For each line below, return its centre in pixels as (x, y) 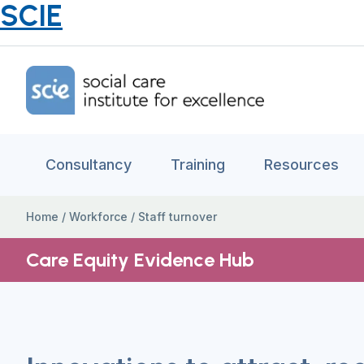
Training (198, 165)
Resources (301, 165)
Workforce (98, 217)
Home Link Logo (76, 75)
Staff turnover (178, 217)
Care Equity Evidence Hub (140, 260)
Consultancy (89, 165)
